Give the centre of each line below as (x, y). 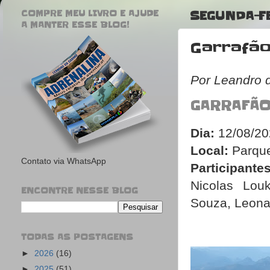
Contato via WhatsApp (64, 162)
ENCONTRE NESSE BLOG (80, 191)
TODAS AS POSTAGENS (77, 237)
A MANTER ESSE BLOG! (75, 25)
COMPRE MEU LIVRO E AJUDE (90, 13)
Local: (209, 151)
